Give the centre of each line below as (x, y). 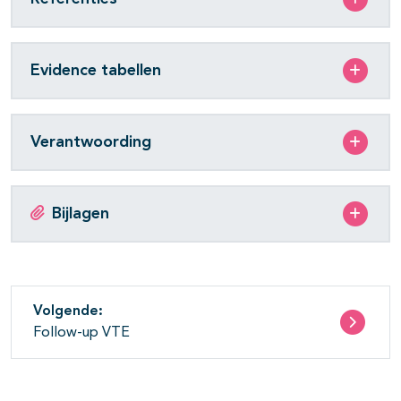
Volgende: (68, 312)
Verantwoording (91, 142)
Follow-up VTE (81, 333)
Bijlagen (81, 213)
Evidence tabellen (96, 70)
